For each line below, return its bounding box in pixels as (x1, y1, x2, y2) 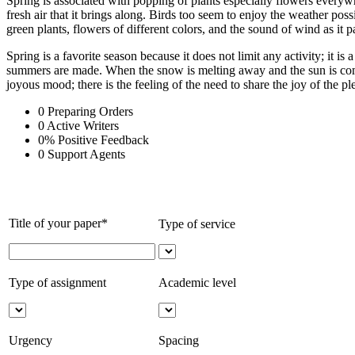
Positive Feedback (58, 132, 149, 147)
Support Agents (48, 147, 125, 161)
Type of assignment (9, 275, 106, 289)
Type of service (158, 216, 235, 231)
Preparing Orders (48, 104, 133, 118)
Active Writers (47, 118, 119, 132)
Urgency (9, 333, 52, 347)
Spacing (158, 333, 199, 347)
